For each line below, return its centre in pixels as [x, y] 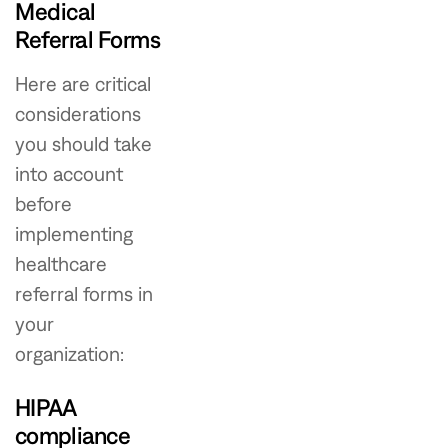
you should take [83, 143]
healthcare [61, 263]
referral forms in [84, 293]
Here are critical [83, 83]
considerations [78, 113]
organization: [69, 353]
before [43, 203]
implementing [74, 233]
